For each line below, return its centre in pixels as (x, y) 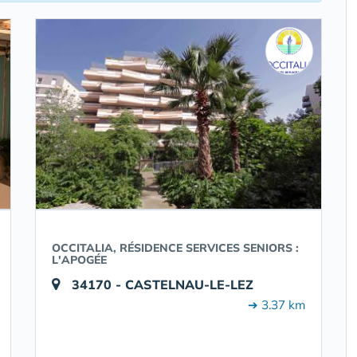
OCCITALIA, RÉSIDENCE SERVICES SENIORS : (175, 248)
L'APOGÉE (79, 260)
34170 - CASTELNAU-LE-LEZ (163, 284)
